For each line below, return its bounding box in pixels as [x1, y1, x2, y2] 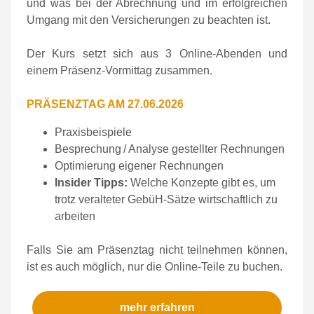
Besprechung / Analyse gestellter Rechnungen [55, 143, 285, 155]
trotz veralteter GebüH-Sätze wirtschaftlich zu [55, 193, 278, 205]
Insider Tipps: [55, 177, 128, 189]
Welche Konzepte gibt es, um [128, 177, 275, 189]
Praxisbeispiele [55, 126, 132, 138]
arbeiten [55, 210, 95, 222]
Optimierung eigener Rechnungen [55, 160, 224, 172]
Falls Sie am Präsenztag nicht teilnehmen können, [27, 244, 287, 256]
